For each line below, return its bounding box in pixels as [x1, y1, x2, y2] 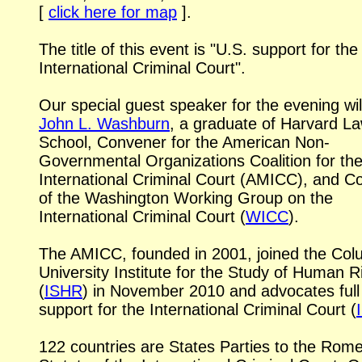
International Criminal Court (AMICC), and [39, 170, 344, 189]
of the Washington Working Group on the [39, 189, 333, 208]
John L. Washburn [39, 115, 170, 133]
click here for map [48, 3, 177, 22]
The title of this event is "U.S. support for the [39, 40, 358, 59]
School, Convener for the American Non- [39, 133, 330, 152]
